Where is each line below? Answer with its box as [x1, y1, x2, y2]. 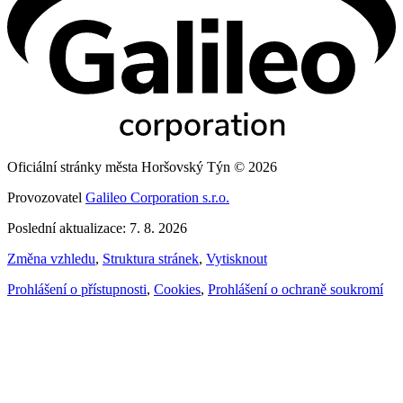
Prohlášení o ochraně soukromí [208, 281, 383, 297]
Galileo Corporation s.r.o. [85, 189, 229, 205]
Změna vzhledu [7, 250, 95, 266]
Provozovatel [7, 189, 85, 205]
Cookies [154, 281, 201, 297]
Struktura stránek [103, 250, 199, 266]
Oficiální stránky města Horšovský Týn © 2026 [7, 158, 277, 175]
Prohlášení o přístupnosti [7, 281, 147, 297]
